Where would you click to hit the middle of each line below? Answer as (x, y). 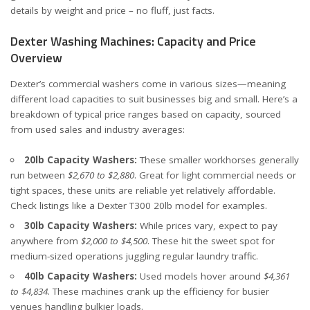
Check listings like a (54, 206)
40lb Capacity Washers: (80, 276)
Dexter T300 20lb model (151, 206)
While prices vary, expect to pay (207, 226)
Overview (36, 58)
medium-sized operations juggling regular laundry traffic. (134, 256)
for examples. (235, 206)
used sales (59, 129)
